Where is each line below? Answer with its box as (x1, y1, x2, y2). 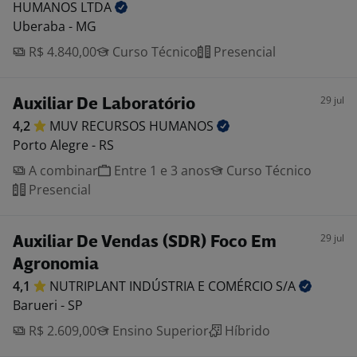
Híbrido (222, 322, 270, 339)
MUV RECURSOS (49, 117, 149, 135)
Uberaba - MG (13, 18, 96, 35)
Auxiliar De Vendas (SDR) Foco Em (13, 234, 277, 251)
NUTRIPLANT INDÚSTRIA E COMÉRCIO (49, 277, 276, 295)
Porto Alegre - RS (13, 136, 114, 154)
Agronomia (13, 257, 99, 273)
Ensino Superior (109, 322, 209, 339)
